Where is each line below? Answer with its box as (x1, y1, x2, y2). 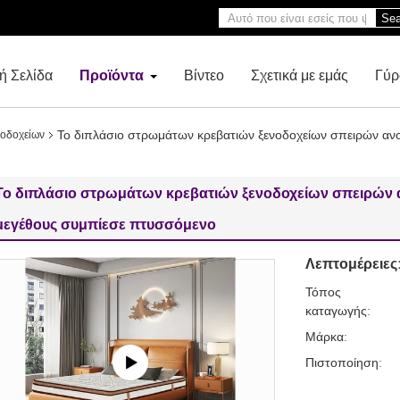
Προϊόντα (79, 66, 144, 83)
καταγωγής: (305, 303, 371, 318)
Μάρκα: (305, 329, 347, 344)
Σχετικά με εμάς (251, 66, 348, 83)
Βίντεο (184, 66, 224, 83)
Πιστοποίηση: (305, 354, 382, 370)
